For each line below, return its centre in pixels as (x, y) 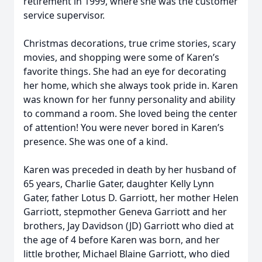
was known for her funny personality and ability (129, 99)
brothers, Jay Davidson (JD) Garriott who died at (129, 226)
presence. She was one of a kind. (96, 142)
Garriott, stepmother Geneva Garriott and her (125, 212)
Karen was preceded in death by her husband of (130, 170)
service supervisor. (64, 15)
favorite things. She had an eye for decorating (125, 71)
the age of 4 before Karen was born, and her (122, 240)
